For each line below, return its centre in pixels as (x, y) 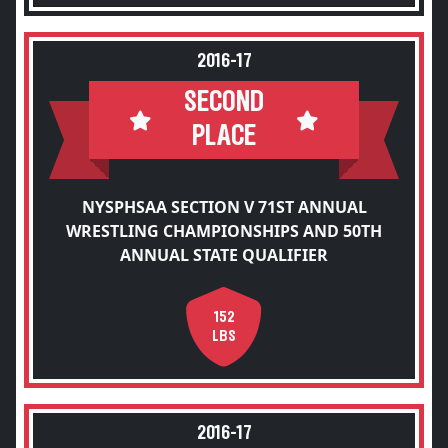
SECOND (224, 102)
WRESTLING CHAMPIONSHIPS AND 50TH (224, 231)
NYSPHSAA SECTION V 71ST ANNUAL (224, 207)
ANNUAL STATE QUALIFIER (224, 255)
